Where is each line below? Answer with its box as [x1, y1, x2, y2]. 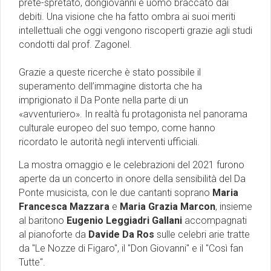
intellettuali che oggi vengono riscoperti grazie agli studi [19, 24, 252, 36]
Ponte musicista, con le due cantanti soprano [19, 186, 212, 198]
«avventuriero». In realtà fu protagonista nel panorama [19, 108, 247, 120]
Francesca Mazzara [19, 200, 112, 212]
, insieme [215, 200, 252, 212]
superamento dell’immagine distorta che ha [19, 80, 202, 92]
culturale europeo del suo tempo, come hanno [19, 122, 215, 134]
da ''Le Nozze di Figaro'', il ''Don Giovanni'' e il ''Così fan [19, 242, 243, 254]
